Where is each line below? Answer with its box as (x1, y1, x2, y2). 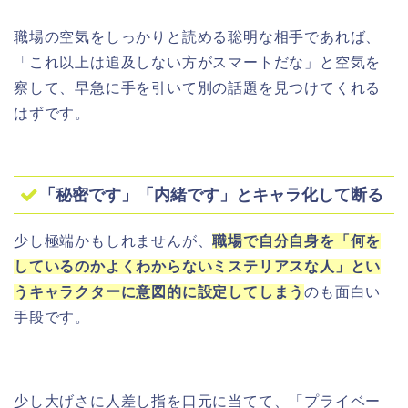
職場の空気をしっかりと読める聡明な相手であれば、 (14, 28, 382, 45)
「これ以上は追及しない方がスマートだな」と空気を (14, 54, 382, 70)
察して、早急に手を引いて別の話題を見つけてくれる (14, 79, 382, 96)
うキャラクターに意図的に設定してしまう (14, 284, 305, 301)
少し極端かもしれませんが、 (14, 233, 213, 250)
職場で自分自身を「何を (212, 233, 382, 250)
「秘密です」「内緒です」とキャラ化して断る (39, 185, 383, 205)
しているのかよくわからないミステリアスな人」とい (14, 259, 382, 275)
